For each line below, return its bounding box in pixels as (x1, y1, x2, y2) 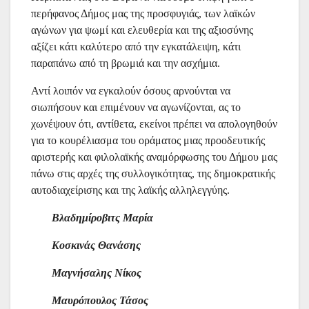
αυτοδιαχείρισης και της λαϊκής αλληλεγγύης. (31, 184, 230, 197)
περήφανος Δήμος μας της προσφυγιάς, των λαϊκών (31, 8, 255, 20)
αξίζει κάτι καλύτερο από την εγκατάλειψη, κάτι (31, 41, 241, 53)
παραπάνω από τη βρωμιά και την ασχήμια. (31, 57, 220, 70)
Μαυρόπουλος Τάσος (52, 295, 148, 307)
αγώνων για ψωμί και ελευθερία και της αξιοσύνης (31, 24, 253, 37)
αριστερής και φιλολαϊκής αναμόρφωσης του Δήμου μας (31, 151, 277, 163)
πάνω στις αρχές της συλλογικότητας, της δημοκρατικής (31, 168, 275, 180)
